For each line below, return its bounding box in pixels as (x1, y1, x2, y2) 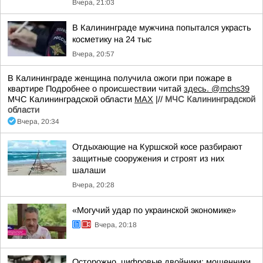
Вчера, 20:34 (17, 117, 59, 126)
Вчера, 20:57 (72, 50, 114, 58)
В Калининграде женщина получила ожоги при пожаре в (8, 73, 232, 83)
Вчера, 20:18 (95, 221, 137, 229)
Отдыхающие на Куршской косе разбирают (72, 142, 242, 151)
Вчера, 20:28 (72, 181, 114, 189)
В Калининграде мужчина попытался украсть (72, 23, 251, 32)
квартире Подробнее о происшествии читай (8, 84, 184, 93)
